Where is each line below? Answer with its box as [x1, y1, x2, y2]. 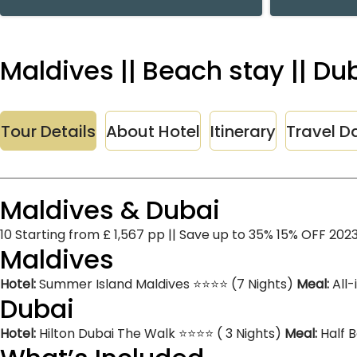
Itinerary [210, 120, 276, 143]
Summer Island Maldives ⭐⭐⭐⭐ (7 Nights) [36, 275, 296, 293]
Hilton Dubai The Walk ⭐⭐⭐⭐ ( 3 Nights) [36, 324, 284, 343]
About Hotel [106, 120, 200, 143]
